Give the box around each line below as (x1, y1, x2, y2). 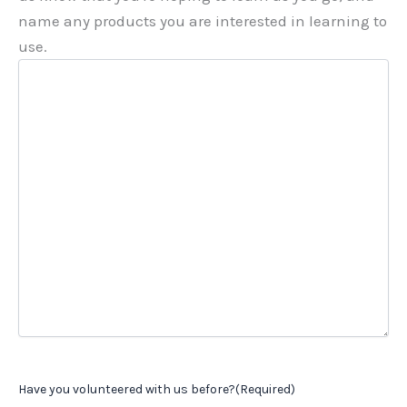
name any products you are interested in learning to (18, 12, 387, 31)
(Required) (235, 382, 295, 398)
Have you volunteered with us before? (18, 382, 235, 398)
